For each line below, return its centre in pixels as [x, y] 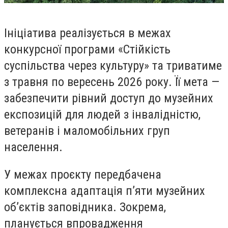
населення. [33, 147]
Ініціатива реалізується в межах [88, 33]
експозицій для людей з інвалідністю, [102, 115]
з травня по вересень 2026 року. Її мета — [112, 82]
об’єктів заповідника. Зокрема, [85, 207]
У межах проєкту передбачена [83, 174]
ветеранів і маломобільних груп [87, 131]
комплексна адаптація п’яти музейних [105, 191]
